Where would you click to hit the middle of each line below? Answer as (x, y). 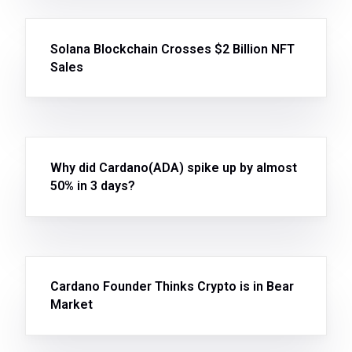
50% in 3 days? (92, 186)
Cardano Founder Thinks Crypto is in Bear (172, 287)
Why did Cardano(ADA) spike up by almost (173, 168)
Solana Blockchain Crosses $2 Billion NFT (172, 49)
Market (71, 305)
